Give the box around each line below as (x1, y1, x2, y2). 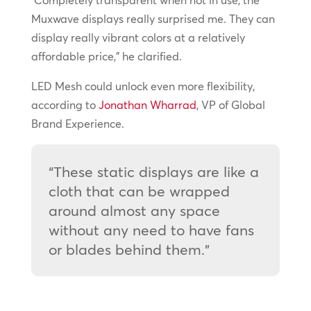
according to (31, 97, 99, 112)
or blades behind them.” (48, 239, 210, 258)
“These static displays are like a (48, 162, 259, 180)
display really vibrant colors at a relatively (31, 30, 245, 44)
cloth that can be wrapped (48, 181, 230, 200)
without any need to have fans (48, 220, 254, 239)
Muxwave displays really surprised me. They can (31, 11, 275, 26)
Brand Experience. (31, 116, 124, 131)
